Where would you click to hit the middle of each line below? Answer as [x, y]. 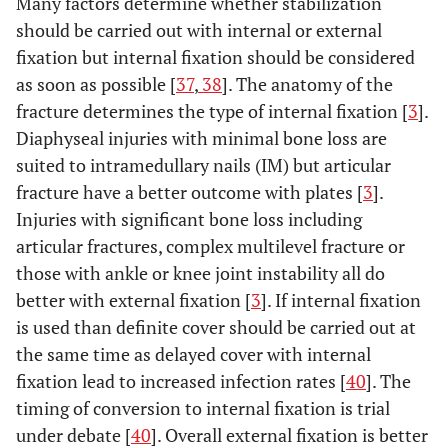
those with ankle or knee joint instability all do [200, 273]
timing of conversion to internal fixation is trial [203, 408]
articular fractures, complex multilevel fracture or [210, 246]
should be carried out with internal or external [199, 30]
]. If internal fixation [341, 300]
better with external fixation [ [133, 300]
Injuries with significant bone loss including [189, 219]
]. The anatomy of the [307, 84]
